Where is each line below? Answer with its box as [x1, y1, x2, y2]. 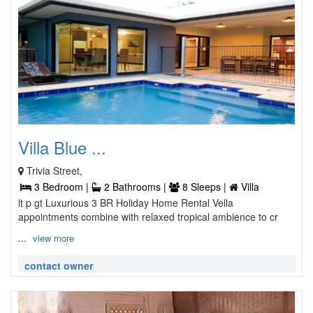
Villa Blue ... [18, 135, 106, 159]
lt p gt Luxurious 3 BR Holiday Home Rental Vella [18, 196, 233, 210]
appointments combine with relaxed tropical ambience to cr [18, 210, 278, 224]
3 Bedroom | [31, 180, 92, 194]
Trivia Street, [27, 163, 82, 177]
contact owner [24, 259, 93, 272]
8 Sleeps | [180, 180, 229, 194]
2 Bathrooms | [101, 180, 169, 194]
